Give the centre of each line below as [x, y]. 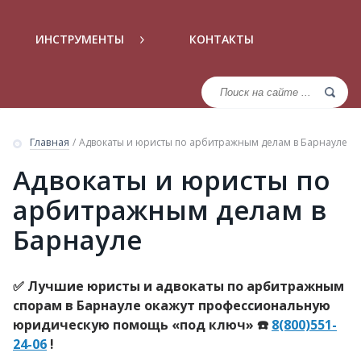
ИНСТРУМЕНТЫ [81, 39]
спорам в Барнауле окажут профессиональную [172, 305]
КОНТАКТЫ [222, 39]
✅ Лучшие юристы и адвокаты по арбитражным [178, 286]
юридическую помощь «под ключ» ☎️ [142, 324]
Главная [50, 142]
